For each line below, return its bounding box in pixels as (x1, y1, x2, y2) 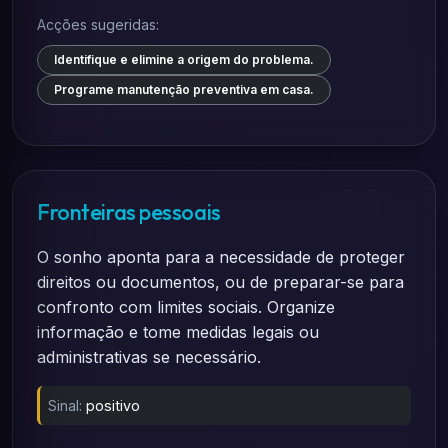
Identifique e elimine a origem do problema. (54, 52, 314, 67)
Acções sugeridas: (37, 16, 159, 33)
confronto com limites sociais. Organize (37, 297, 335, 317)
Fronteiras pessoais (37, 198, 221, 226)
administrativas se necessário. (37, 347, 261, 367)
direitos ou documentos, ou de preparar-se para (37, 272, 404, 292)
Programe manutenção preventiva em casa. (54, 82, 314, 97)
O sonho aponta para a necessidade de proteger (37, 247, 405, 267)
